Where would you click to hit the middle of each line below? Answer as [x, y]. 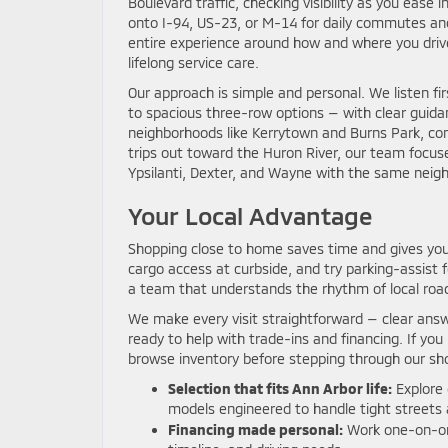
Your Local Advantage [250, 215]
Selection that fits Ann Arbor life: [280, 388]
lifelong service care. [193, 62]
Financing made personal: [255, 429]
